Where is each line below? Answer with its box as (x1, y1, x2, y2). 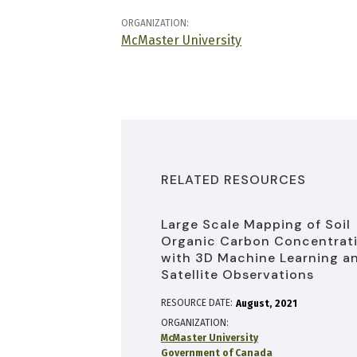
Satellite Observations (161, 266, 314, 283)
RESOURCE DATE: (161, 297, 233, 308)
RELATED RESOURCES (161, 171, 306, 188)
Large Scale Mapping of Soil (161, 216, 351, 233)
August (236, 298, 269, 309)
